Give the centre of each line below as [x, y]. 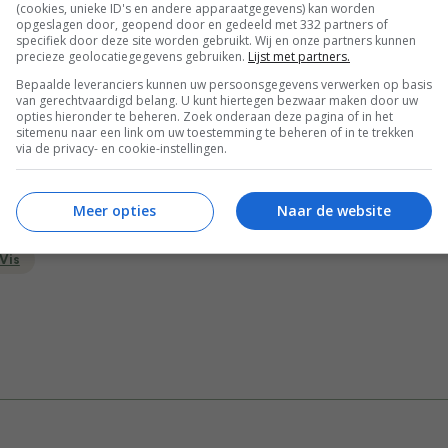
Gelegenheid [283, 222]
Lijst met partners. [299, 56]
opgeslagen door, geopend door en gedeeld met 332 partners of [202, 24]
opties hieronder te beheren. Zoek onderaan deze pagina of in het [204, 116]
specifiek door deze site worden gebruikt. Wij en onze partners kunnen [216, 40]
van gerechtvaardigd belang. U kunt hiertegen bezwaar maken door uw [217, 100]
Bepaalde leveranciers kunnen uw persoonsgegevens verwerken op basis [224, 84]
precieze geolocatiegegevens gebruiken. [132, 56]
